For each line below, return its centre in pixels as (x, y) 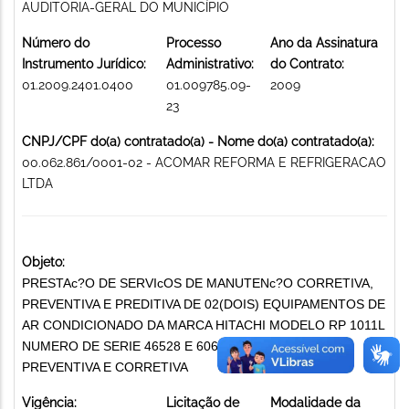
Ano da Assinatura (324, 42)
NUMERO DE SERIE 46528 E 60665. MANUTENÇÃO (176, 346)
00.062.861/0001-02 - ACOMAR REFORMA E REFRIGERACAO (204, 162)
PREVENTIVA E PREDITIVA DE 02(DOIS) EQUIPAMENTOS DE (204, 304)
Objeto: (43, 262)
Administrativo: (210, 63)
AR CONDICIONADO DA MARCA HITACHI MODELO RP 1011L (203, 325)
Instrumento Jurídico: (84, 63)
